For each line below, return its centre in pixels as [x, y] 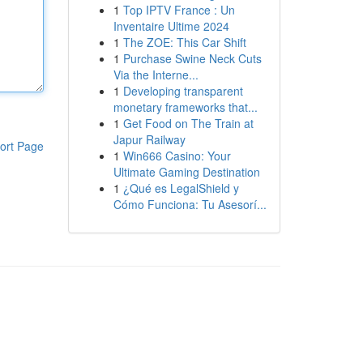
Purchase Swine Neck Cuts [192, 58]
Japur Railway [149, 139]
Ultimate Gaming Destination [186, 172]
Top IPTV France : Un [179, 10]
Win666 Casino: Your [177, 156]
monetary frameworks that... [185, 107]
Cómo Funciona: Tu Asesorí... [190, 204]
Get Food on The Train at [188, 123]
